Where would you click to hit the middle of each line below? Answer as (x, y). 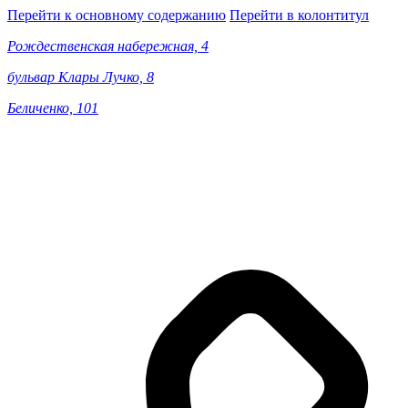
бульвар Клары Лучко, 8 (81, 77)
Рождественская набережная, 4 (108, 46)
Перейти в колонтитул (299, 15)
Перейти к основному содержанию (117, 15)
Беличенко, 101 (53, 108)
